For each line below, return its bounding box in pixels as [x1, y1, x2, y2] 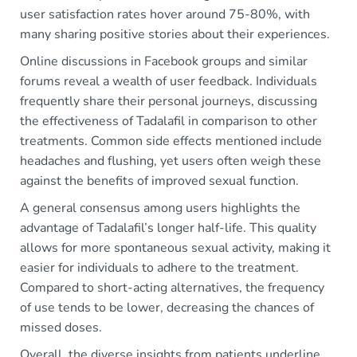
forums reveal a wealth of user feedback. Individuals [20, 72, 317, 90]
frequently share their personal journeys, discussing [20, 92, 317, 110]
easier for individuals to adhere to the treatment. [20, 258, 299, 277]
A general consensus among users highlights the [20, 198, 300, 217]
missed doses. [20, 318, 102, 336]
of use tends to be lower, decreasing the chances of [20, 298, 314, 316]
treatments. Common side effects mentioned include [20, 131, 322, 150]
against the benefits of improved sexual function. [20, 171, 299, 190]
